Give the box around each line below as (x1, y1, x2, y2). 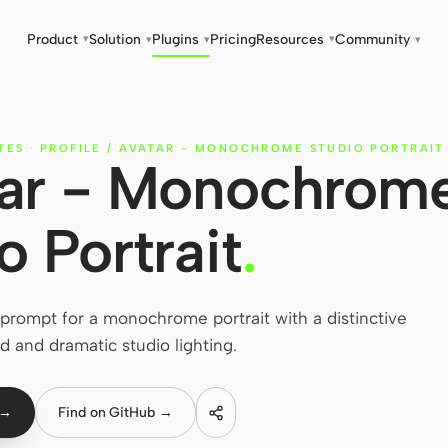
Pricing (210, 31, 256, 49)
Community (335, 31, 410, 49)
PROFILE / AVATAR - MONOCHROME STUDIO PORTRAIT (39, 142, 445, 155)
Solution (89, 31, 141, 49)
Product (27, 31, 78, 49)
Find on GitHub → (57, 404, 173, 421)
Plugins (152, 31, 199, 49)
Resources (256, 31, 324, 49)
